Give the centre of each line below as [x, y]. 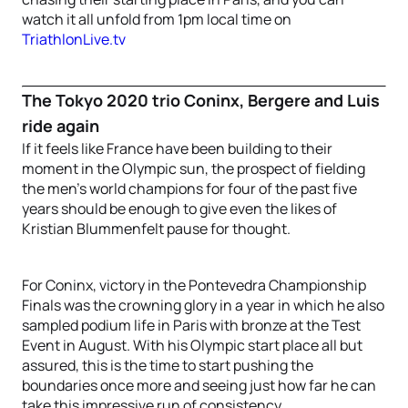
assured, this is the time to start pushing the [168, 365]
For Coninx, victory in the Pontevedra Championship [194, 285]
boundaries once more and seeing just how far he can [199, 385]
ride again [61, 126]
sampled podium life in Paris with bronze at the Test [191, 325]
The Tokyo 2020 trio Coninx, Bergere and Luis [201, 100]
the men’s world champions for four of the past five [189, 189]
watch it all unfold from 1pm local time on [157, 19]
